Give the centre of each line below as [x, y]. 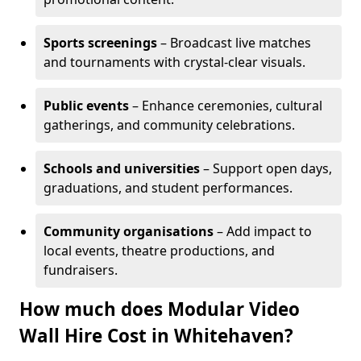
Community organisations [129, 231]
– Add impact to [263, 231]
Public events [86, 106]
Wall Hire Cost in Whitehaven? [156, 336]
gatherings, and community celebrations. [169, 125]
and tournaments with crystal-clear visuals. [174, 62]
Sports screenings [100, 43]
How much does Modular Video [160, 309]
